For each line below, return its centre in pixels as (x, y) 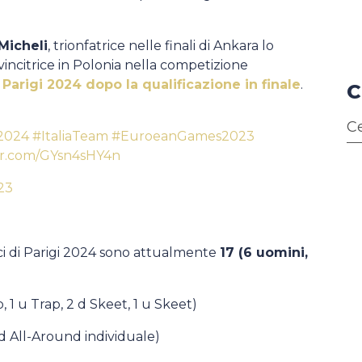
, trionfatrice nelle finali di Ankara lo (161, 46)
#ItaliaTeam (70, 136)
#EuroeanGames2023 (183, 136)
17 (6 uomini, (264, 253)
